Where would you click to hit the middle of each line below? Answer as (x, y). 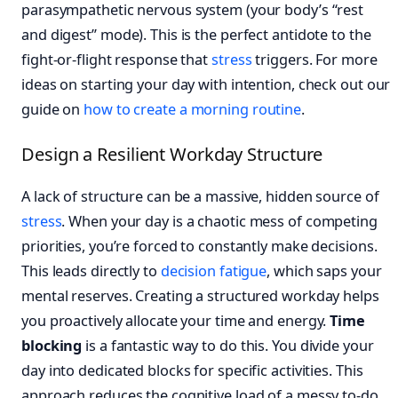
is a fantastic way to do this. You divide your (228, 346)
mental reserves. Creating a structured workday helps (200, 296)
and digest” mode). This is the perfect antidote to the (196, 35)
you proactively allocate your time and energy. (176, 321)
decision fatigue (214, 271)
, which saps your (324, 271)
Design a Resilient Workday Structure (172, 155)
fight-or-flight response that (116, 60)
